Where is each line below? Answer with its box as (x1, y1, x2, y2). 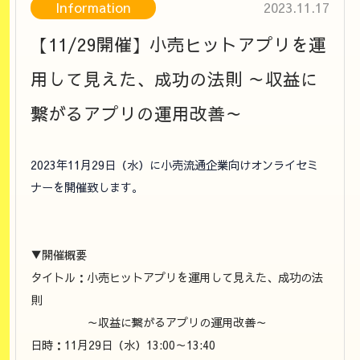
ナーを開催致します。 (31, 179, 144, 196)
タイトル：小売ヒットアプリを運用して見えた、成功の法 (31, 269, 324, 286)
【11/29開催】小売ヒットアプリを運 (31, 31, 327, 56)
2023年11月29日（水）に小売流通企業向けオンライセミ (31, 157, 319, 174)
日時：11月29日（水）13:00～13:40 (31, 337, 216, 354)
